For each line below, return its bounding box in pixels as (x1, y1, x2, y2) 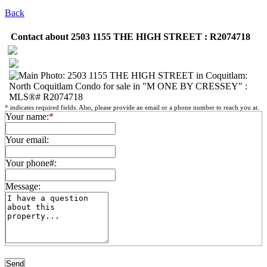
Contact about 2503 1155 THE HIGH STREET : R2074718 (11, 32, 250, 42)
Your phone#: (5, 158, 57, 168)
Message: (5, 181, 41, 191)
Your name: (5, 111, 49, 122)
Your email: (5, 135, 49, 145)
